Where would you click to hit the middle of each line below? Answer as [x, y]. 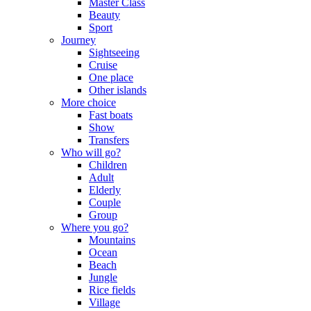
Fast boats [111, 115]
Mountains [112, 240]
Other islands [118, 90]
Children [108, 165]
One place [111, 78]
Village [104, 303]
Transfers [109, 140]
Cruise [103, 65]
